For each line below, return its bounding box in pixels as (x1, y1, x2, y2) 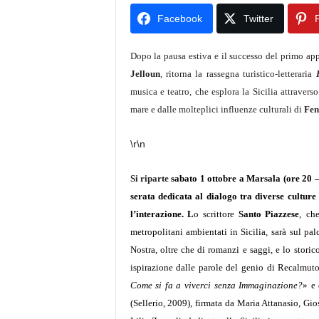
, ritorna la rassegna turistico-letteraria (159, 68, 316, 79)
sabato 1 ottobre (171, 173, 237, 184)
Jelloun (130, 68, 160, 79)
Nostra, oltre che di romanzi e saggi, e (130, 244, 283, 255)
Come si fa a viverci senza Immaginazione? (130, 280, 303, 291)
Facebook (157, 13, 202, 24)
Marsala (246, 173, 283, 184)
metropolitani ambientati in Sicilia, (130, 226, 268, 237)
